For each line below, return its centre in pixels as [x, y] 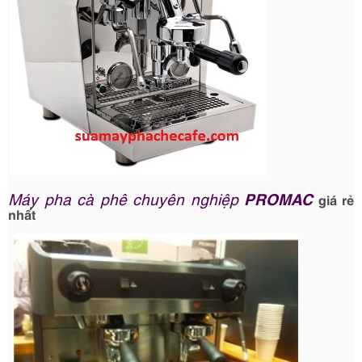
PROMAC [278, 198]
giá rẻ [333, 199]
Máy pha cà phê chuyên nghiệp [126, 198]
